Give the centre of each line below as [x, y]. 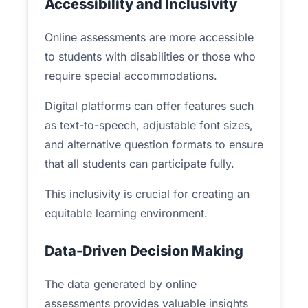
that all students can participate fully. [140, 164]
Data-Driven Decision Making [144, 251]
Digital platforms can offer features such [149, 106]
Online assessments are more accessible [149, 37]
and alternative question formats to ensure [154, 144]
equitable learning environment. [126, 213]
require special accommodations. [131, 76]
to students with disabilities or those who [150, 56]
